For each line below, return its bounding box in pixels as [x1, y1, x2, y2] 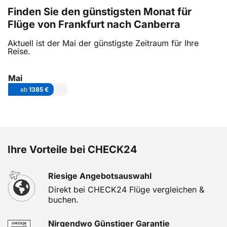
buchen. [48, 195, 79, 205]
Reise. [8, 46, 30, 56]
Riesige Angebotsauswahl [48, 171, 152, 181]
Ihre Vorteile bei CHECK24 [8, 143, 137, 156]
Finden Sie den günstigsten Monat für [8, 6, 192, 18]
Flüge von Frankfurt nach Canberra [8, 18, 180, 30]
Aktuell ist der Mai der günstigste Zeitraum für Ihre [8, 38, 199, 48]
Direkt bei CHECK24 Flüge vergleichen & [48, 184, 204, 195]
